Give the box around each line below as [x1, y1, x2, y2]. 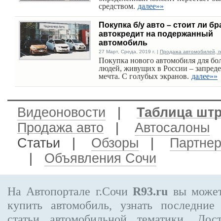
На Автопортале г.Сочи [7, 184, 133, 198]
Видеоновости [17, 105, 106, 120]
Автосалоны [135, 120, 210, 135]
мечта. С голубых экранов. [99, 72, 189, 80]
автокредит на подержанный [99, 30, 213, 38]
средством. [99, 2, 135, 10]
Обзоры [91, 136, 139, 150]
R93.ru [133, 184, 168, 198]
